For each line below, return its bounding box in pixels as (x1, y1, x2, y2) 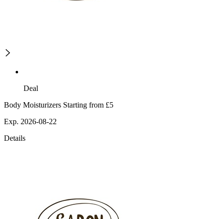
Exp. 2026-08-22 (4, 117, 57, 126)
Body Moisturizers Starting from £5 (4, 101, 113, 109)
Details (4, 134, 25, 143)
